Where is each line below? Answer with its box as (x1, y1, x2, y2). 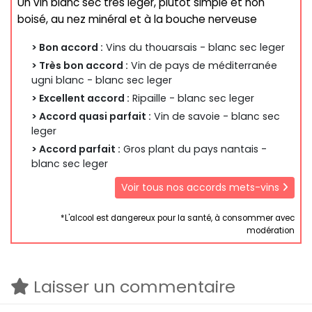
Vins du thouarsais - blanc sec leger (103, 40, 285, 55)
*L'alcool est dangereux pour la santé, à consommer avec (61, 212, 295, 224)
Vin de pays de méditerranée (128, 58, 277, 73)
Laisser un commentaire (29, 274, 235, 298)
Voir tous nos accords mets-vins (121, 180, 282, 195)
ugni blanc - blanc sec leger (31, 73, 172, 88)
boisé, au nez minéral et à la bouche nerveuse (17, 12, 257, 27)
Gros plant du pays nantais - (120, 142, 267, 157)
